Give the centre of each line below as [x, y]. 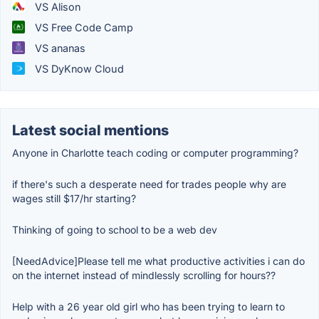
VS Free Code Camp [83, 27]
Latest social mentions [90, 130]
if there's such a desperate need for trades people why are [149, 184]
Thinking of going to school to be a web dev [115, 229]
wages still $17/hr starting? [74, 198]
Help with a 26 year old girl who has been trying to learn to [148, 306]
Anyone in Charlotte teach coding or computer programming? [155, 152]
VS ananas [59, 48]
